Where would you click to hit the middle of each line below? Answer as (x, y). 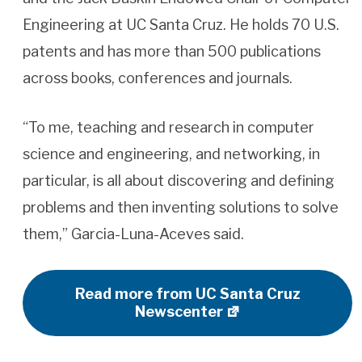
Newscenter (179, 312)
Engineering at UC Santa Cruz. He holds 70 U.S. (181, 25)
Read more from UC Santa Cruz (187, 294)
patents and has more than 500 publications (172, 52)
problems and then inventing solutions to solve (181, 208)
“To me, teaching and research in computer (168, 128)
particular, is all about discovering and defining (179, 181)
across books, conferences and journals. (158, 78)
